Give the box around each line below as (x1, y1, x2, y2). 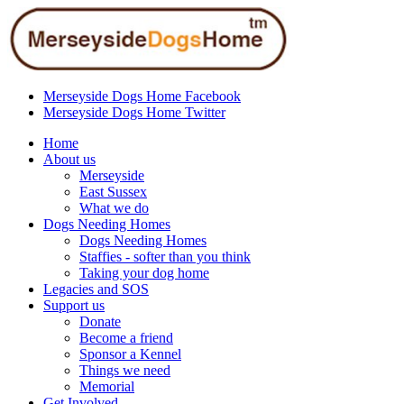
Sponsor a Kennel (79, 346, 181, 362)
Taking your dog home (79, 265, 209, 280)
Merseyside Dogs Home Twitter (43, 105, 225, 120)
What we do (79, 200, 149, 216)
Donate (79, 314, 121, 329)
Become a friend (79, 330, 173, 345)
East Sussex (79, 184, 147, 199)
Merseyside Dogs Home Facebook (43, 88, 241, 104)
